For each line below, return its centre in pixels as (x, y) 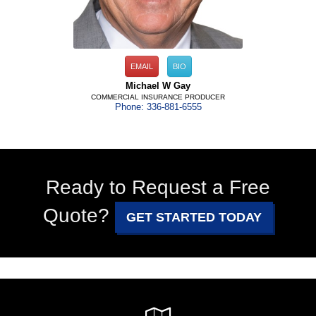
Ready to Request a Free (158, 188)
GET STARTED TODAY (194, 218)
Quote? (79, 216)
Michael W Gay (158, 86)
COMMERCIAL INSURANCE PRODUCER (158, 97)
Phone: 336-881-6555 (158, 108)
